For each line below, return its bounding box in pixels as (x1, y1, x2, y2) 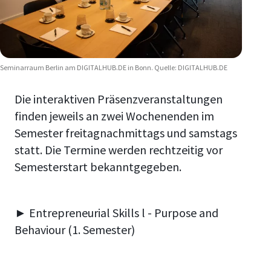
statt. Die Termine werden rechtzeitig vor (15, 142, 223, 158)
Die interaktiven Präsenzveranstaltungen (15, 91, 223, 107)
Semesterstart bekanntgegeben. (15, 159, 181, 175)
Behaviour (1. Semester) (15, 222, 135, 238)
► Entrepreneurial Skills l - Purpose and (15, 205, 218, 221)
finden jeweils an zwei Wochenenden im (15, 108, 214, 124)
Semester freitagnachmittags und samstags (15, 125, 237, 141)
